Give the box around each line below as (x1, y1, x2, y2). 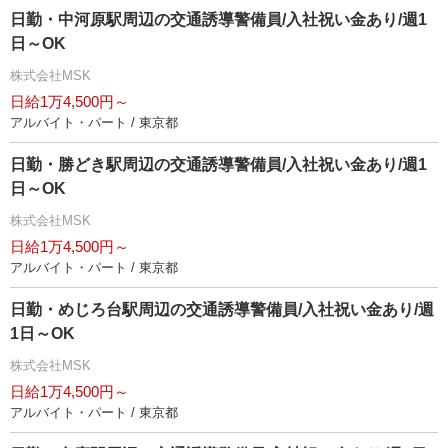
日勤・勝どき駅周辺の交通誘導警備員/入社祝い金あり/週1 (10, 156, 427, 174)
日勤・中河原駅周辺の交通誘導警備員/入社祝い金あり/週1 (10, 11, 427, 29)
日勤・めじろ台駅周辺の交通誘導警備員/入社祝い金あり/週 (10, 301, 434, 319)
